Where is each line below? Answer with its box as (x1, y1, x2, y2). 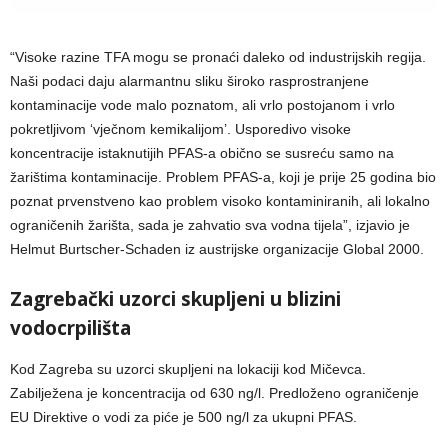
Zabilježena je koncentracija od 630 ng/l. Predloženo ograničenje (10, 385, 419, 402)
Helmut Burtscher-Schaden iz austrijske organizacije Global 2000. (10, 241, 424, 258)
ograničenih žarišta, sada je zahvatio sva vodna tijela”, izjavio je (10, 217, 410, 234)
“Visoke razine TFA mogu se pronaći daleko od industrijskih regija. (10, 49, 426, 66)
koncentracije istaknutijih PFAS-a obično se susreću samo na (10, 145, 394, 162)
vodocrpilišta (10, 315, 131, 342)
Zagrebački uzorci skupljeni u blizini (10, 286, 341, 313)
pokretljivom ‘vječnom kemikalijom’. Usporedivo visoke (10, 121, 351, 138)
